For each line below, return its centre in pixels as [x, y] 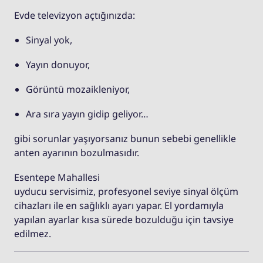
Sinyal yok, [49, 40]
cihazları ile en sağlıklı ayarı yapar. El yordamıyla [119, 205]
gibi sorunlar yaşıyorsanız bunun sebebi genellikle [125, 138]
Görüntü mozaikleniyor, [78, 89]
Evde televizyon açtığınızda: [75, 15]
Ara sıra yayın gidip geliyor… [87, 114]
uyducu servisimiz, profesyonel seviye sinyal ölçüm [126, 191]
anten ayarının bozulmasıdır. [77, 152]
